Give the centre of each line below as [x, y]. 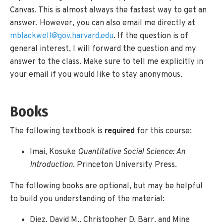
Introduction [51, 165]
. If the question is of [151, 36]
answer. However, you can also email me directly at [103, 23]
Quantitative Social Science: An [132, 152]
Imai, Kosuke [54, 152]
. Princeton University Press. [125, 165]
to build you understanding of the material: [87, 199]
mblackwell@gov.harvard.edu [62, 36]
